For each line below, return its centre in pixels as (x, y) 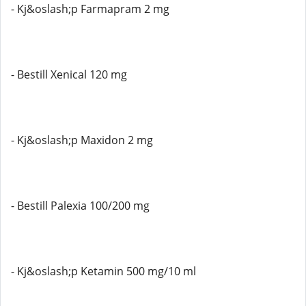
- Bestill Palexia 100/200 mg (80, 206)
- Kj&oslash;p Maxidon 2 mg (82, 140)
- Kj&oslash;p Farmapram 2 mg (90, 9)
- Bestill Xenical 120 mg (69, 74)
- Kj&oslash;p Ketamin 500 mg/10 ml (103, 271)
